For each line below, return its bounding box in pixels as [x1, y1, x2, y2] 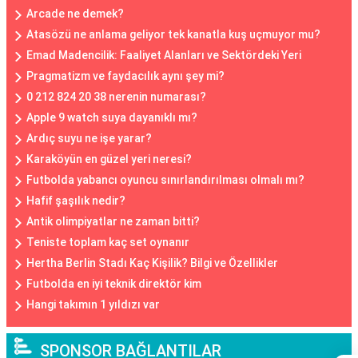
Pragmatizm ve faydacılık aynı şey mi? [26, 70, 225, 82]
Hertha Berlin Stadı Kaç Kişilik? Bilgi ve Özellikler [26, 257, 278, 269]
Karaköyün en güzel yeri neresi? [26, 153, 192, 165]
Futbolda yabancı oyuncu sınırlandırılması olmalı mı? [26, 173, 304, 186]
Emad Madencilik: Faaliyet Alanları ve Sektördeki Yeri [26, 49, 301, 62]
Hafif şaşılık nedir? [26, 194, 125, 207]
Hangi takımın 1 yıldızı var [26, 298, 160, 311]
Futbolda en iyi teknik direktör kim [26, 277, 201, 290]
